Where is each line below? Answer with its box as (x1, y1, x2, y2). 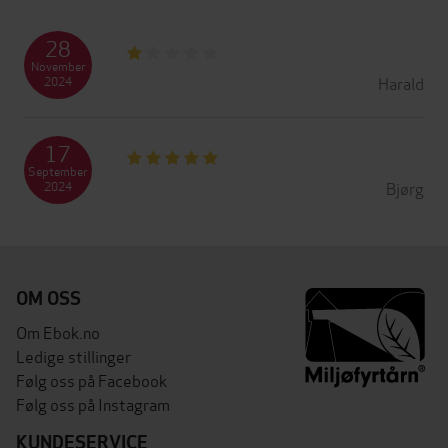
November (30, 56, 86, 74)
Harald (378, 70, 424, 94)
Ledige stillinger (16, 343, 131, 367)
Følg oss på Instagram (16, 391, 170, 415)
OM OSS (16, 286, 81, 310)
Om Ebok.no (16, 319, 100, 343)
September (28, 161, 88, 179)
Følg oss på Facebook (16, 367, 167, 391)
